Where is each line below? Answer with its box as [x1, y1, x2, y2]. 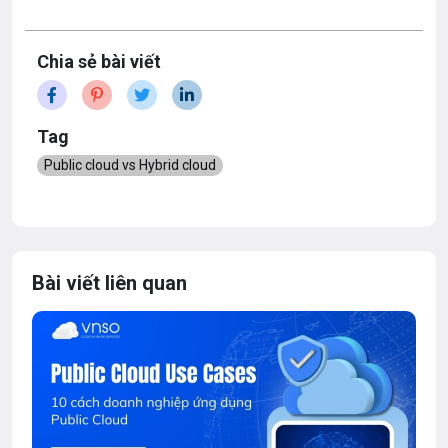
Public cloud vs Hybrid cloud [44, 156, 216, 173]
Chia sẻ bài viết [37, 50, 161, 72]
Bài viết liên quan [32, 270, 187, 295]
